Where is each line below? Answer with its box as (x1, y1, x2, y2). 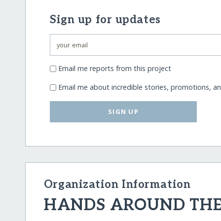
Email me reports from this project (58, 64, 172, 74)
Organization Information (43, 178, 191, 191)
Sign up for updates (50, 13, 161, 27)
